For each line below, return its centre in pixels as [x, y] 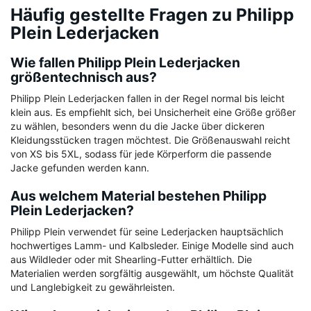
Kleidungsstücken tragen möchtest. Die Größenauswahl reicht [150, 140]
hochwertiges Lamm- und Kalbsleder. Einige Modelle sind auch [152, 246]
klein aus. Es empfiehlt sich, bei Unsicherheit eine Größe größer [153, 112]
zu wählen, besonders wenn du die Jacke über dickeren [137, 126]
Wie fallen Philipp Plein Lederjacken [125, 63]
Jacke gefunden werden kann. [80, 168]
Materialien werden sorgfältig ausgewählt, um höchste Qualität [152, 274]
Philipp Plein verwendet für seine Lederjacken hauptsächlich [147, 232]
